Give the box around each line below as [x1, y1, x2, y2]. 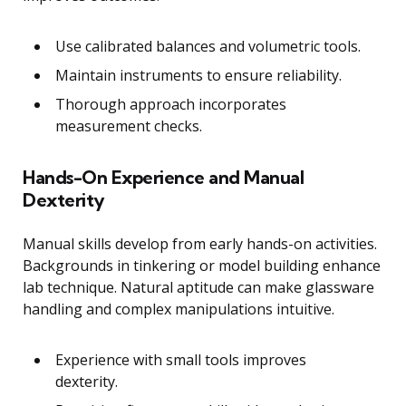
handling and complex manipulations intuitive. [23, 299, 334, 320]
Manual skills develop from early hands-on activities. [23, 234, 377, 255]
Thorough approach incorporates [55, 94, 286, 115]
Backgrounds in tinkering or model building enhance [23, 256, 381, 276]
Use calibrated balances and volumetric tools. [55, 36, 361, 57]
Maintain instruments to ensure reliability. [55, 65, 342, 86]
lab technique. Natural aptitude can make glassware [23, 277, 374, 298]
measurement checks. [55, 116, 202, 137]
